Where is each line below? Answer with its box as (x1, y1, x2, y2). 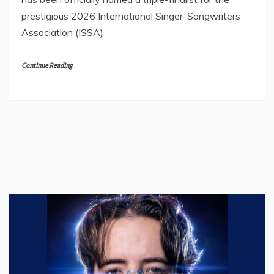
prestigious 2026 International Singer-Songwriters (21, 9, 240, 22)
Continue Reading (21, 61, 72, 70)
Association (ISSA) (21, 26, 103, 39)
